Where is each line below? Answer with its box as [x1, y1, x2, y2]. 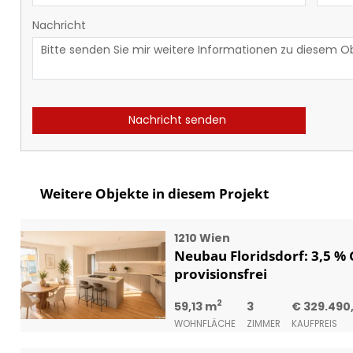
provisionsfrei [173, 264, 267, 283]
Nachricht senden [125, 112, 226, 128]
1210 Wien [173, 229, 230, 246]
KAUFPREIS [291, 317, 337, 330]
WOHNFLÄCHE [173, 317, 236, 330]
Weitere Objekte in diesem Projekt [36, 184, 269, 203]
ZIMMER [246, 317, 281, 330]
